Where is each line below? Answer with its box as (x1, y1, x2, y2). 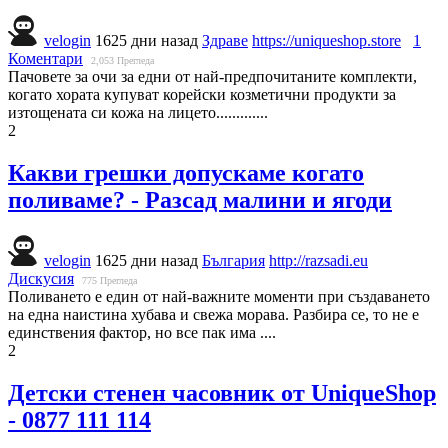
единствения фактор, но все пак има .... (8, 323, 276, 341)
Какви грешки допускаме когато (8, 159, 364, 186)
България (202, 251, 265, 269)
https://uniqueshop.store (252, 31, 401, 49)
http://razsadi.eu (269, 251, 368, 269)
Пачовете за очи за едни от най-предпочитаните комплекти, (8, 67, 417, 85)
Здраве (202, 31, 248, 49)
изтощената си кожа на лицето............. (8, 103, 268, 121)
